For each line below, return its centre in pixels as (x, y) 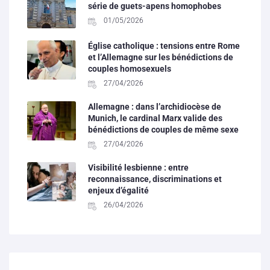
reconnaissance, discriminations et (155, 179)
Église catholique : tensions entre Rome (164, 46)
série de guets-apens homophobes (155, 6)
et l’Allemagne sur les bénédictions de (161, 58)
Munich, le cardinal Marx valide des (155, 118)
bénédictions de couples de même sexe (164, 130)
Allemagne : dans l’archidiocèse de (155, 107)
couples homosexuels (130, 69)
